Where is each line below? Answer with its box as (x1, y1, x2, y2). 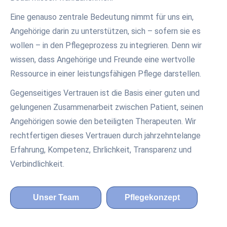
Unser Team (32, 193, 79, 202)
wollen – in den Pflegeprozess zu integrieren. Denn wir (10, 41, 202, 50)
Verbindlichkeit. (10, 159, 64, 169)
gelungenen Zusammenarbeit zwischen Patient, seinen (10, 102, 203, 112)
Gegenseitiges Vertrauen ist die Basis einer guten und (10, 88, 200, 98)
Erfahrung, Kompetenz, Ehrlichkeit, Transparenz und (10, 145, 192, 155)
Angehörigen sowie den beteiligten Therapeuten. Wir (10, 117, 196, 126)
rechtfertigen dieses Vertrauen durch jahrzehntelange (10, 131, 201, 140)
